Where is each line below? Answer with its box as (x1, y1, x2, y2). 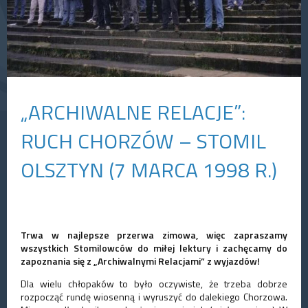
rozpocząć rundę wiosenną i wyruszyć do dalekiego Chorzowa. (21, 289, 287, 305)
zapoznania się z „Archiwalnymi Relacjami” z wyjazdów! (21, 254, 260, 269)
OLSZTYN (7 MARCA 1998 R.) (21, 154, 277, 186)
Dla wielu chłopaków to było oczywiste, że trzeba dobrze (21, 276, 287, 291)
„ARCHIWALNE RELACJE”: (21, 96, 245, 129)
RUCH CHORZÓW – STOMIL (21, 125, 266, 157)
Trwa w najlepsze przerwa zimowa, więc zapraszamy (21, 228, 287, 243)
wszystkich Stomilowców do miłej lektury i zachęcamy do (21, 241, 287, 256)
